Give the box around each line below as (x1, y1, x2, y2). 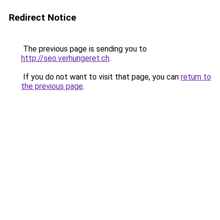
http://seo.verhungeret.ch (21, 54, 110, 63)
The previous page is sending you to (21, 44, 147, 54)
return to (181, 72, 211, 82)
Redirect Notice (9, 12, 76, 23)
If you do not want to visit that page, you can (21, 72, 181, 82)
